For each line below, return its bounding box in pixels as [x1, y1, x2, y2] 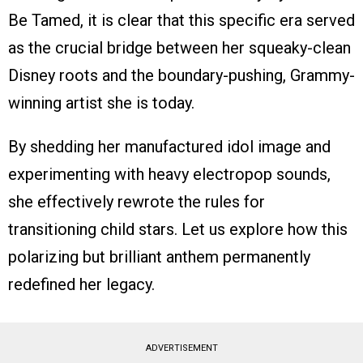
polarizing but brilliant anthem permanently [8, 247, 310, 267]
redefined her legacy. [8, 275, 155, 295]
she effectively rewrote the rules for [8, 192, 265, 212]
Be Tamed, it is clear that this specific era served [8, 11, 355, 31]
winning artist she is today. [8, 93, 199, 113]
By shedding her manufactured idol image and [8, 137, 331, 157]
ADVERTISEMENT [145, 343, 218, 354]
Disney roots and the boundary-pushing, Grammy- [8, 66, 355, 86]
